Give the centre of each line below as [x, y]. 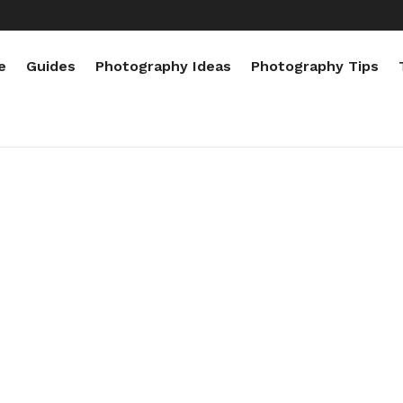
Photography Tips [315, 66]
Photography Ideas [163, 66]
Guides [51, 66]
